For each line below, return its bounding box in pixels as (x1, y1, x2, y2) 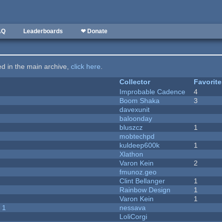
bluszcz (119, 123, 143, 132)
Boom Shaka (119, 97, 160, 105)
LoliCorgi (119, 213, 148, 221)
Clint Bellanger (119, 177, 166, 185)
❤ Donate (81, 28, 108, 35)
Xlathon (119, 150, 144, 159)
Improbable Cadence (119, 88, 186, 96)
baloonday (119, 114, 153, 123)
